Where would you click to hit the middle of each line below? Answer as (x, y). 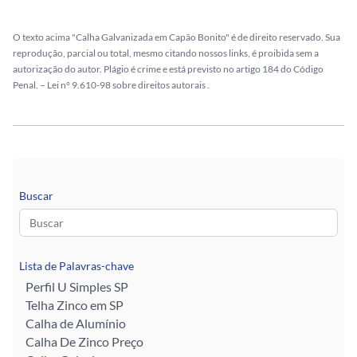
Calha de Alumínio (76, 324)
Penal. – (30, 84)
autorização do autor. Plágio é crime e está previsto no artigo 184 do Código (168, 69)
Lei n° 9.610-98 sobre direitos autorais (127, 84)
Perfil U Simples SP (77, 287)
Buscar (36, 195)
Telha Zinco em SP (75, 305)
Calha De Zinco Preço (84, 342)
